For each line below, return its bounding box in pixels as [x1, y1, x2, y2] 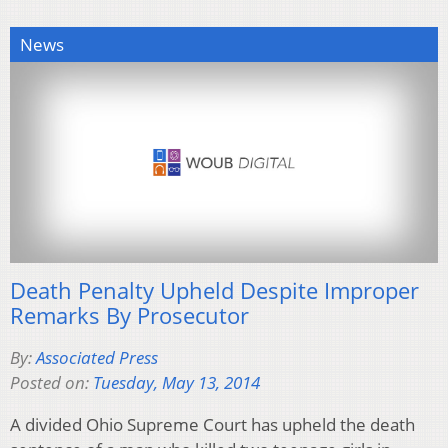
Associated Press [36, 345, 158, 369]
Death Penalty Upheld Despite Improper [10, 274, 419, 305]
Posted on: [10, 370, 93, 394]
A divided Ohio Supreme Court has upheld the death [10, 412, 415, 436]
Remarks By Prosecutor [10, 299, 249, 330]
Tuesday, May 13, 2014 [93, 370, 260, 394]
